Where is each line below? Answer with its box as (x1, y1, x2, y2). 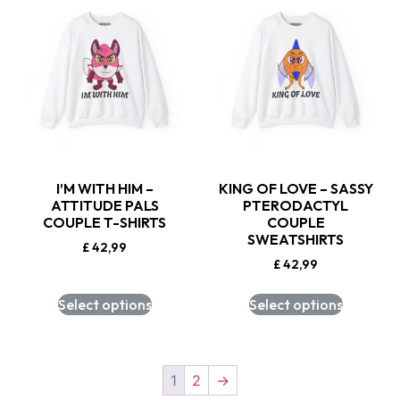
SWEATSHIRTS (247, 229, 344, 248)
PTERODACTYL (243, 196, 348, 214)
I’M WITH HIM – (55, 179, 154, 197)
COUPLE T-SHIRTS (43, 212, 166, 231)
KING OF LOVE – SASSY (218, 179, 373, 197)
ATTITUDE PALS (50, 196, 159, 214)
